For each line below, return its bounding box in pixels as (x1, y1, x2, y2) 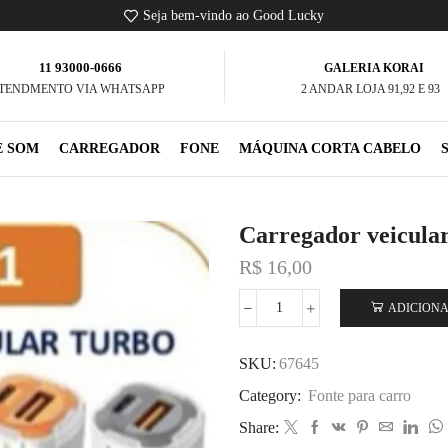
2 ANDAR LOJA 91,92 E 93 (301, 81, 441, 96)
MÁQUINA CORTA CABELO (239, 141, 421, 156)
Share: (239, 419, 279, 437)
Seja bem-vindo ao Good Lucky (143, 7, 324, 23)
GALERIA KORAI (317, 60, 424, 75)
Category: (239, 387, 305, 405)
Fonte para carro (308, 387, 411, 405)
